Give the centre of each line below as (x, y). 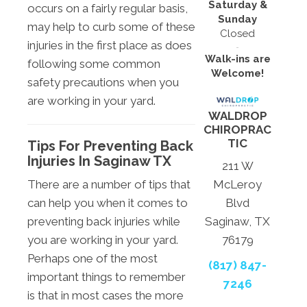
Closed (238, 33)
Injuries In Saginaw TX (99, 161)
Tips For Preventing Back (110, 146)
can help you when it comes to (108, 202)
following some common (94, 63)
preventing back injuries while (104, 221)
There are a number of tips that (109, 184)
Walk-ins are (237, 59)
